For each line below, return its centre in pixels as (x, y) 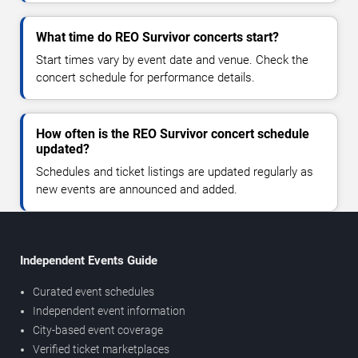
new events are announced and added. (137, 190)
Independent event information (109, 311)
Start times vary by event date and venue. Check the (172, 60)
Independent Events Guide (89, 261)
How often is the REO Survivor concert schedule (173, 134)
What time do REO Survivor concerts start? (157, 38)
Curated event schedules (93, 292)
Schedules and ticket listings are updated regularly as (175, 172)
